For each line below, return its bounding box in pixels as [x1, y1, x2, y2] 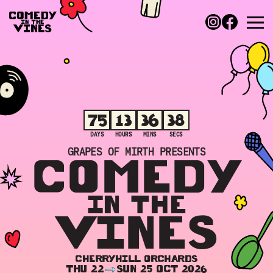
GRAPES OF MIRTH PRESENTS [67, 144, 206, 158]
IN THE [87, 188, 186, 219]
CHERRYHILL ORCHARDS [75, 253, 198, 265]
